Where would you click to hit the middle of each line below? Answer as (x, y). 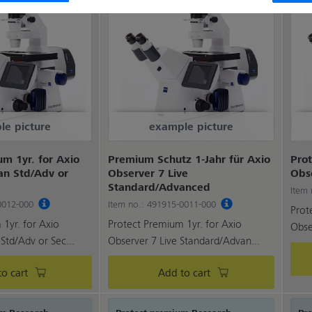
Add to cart (185, 272)
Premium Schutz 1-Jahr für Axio (189, 159)
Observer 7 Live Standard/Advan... (184, 240)
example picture (191, 126)
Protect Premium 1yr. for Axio (175, 224)
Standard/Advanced (159, 187)
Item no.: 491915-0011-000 (163, 204)
